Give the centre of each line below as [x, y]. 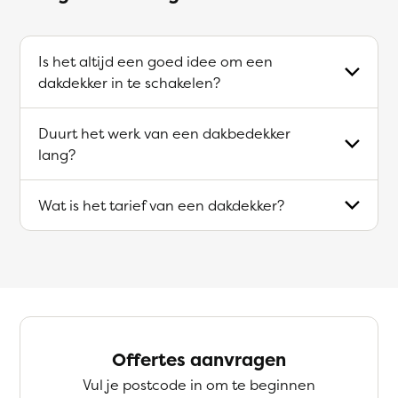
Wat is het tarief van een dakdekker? [161, 205]
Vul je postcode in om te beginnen [199, 384]
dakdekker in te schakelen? [129, 82]
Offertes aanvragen [199, 359]
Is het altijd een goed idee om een [155, 61]
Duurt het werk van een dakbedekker [164, 133]
